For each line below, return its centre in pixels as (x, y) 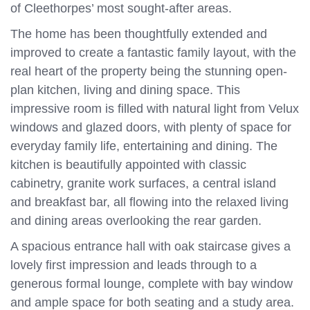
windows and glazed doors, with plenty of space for (151, 127)
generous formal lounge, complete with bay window (152, 284)
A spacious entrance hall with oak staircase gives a (151, 246)
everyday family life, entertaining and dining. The (144, 146)
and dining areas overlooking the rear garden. (136, 221)
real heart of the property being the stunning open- (149, 71)
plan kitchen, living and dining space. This (125, 90)
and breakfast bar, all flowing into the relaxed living (149, 202)
